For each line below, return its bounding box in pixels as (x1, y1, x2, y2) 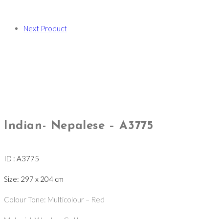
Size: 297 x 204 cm (4, 175, 64, 184)
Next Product (23, 24, 67, 33)
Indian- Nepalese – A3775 (4, 120, 153, 132)
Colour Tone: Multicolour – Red (4, 195, 105, 204)
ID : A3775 (4, 154, 39, 163)
